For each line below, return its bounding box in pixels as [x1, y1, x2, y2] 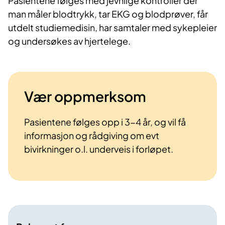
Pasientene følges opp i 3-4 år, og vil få [24, 116, 186, 128]
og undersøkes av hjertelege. [8, 35, 132, 47]
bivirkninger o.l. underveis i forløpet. [24, 143, 173, 155]
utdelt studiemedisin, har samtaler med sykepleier [8, 22, 217, 34]
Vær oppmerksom [24, 87, 146, 105]
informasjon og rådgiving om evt [24, 130, 159, 142]
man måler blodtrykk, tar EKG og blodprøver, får [8, 8, 208, 20]
